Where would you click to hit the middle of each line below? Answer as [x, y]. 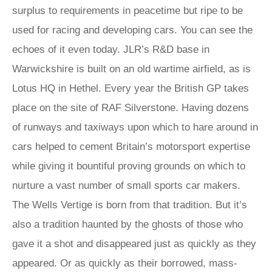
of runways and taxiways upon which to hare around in [135, 127]
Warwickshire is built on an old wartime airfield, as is [131, 69]
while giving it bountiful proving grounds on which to [129, 166]
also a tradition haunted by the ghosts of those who [127, 224]
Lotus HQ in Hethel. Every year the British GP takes [131, 88]
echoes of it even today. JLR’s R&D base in [111, 49]
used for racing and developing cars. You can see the [132, 30]
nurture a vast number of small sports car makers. [126, 185]
